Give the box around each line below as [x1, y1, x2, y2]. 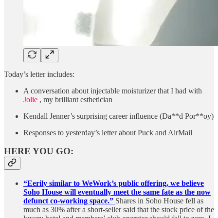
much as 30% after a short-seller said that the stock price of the [23, 205, 214, 214]
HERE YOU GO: [4, 146, 73, 157]
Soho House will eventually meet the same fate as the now [23, 187, 211, 196]
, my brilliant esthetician [37, 95, 112, 104]
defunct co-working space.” [23, 196, 115, 205]
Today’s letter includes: [4, 70, 74, 78]
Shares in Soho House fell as [115, 196, 203, 205]
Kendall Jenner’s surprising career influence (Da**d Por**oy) [23, 111, 214, 120]
